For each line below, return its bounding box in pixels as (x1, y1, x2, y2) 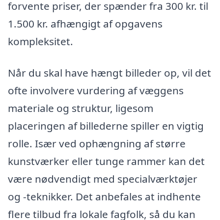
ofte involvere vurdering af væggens (8, 83, 184, 97)
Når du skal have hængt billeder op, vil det (8, 65, 211, 80)
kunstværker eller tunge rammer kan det (8, 154, 205, 168)
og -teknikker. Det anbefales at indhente (8, 189, 201, 203)
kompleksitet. (8, 34, 73, 49)
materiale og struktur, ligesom (8, 101, 153, 115)
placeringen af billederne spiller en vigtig (8, 118, 204, 133)
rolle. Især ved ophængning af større (8, 136, 186, 150)
